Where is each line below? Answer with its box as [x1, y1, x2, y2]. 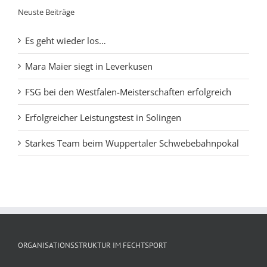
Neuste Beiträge [18, 6, 74, 17]
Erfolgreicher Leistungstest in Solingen [25, 111, 181, 124]
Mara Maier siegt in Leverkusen [25, 60, 153, 73]
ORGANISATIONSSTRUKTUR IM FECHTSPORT [18, 240, 167, 251]
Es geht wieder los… [25, 35, 106, 47]
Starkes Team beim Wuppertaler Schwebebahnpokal [25, 137, 239, 150]
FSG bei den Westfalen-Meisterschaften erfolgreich [25, 86, 231, 98]
